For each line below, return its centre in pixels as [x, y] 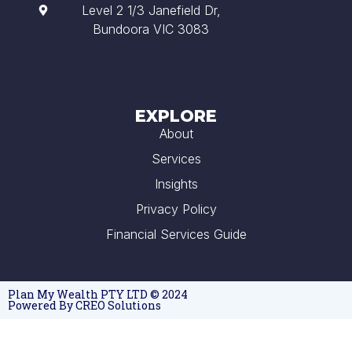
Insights [176, 183]
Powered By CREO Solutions [84, 306]
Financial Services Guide [176, 234]
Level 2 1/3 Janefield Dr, [151, 10]
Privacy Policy [176, 209]
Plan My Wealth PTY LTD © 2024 [98, 295]
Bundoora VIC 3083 [151, 29]
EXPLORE [176, 115]
